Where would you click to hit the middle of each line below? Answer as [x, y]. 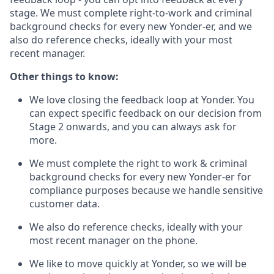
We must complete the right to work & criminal [138, 163]
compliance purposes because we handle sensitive [146, 190]
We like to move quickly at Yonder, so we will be [138, 264]
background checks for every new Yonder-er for [140, 177]
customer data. [65, 204]
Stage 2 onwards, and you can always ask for [133, 127]
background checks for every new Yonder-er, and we [131, 26]
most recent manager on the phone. [113, 240]
